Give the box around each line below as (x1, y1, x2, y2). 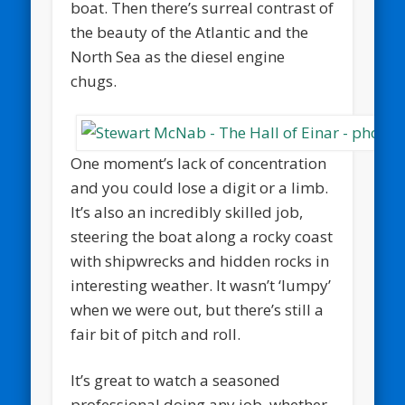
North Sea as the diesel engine (71, 45, 286, 67)
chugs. (71, 70, 118, 91)
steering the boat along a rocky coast (71, 226, 334, 248)
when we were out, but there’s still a (71, 299, 325, 321)
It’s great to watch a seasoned (71, 370, 281, 391)
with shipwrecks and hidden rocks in (71, 250, 330, 272)
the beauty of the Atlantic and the (71, 21, 309, 42)
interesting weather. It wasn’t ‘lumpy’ (71, 275, 332, 297)
